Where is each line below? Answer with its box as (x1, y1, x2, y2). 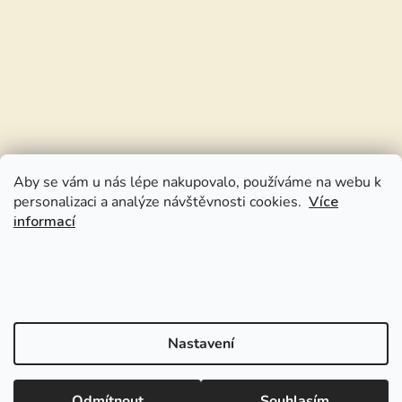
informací (13, 212, 75, 232)
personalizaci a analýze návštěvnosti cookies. (13, 192, 309, 212)
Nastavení (168, 334, 234, 354)
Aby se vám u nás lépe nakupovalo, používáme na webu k (13, 172, 381, 192)
